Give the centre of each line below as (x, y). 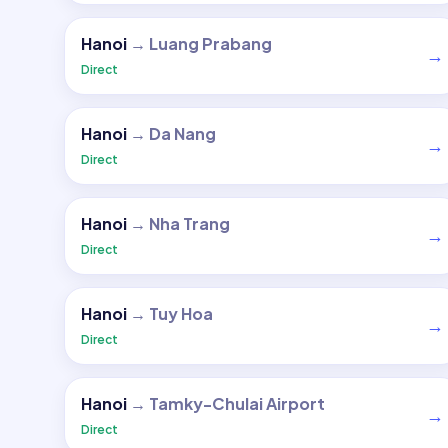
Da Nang (182, 133)
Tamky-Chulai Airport (237, 403)
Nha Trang (189, 223)
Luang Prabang (210, 43)
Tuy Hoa (181, 313)
